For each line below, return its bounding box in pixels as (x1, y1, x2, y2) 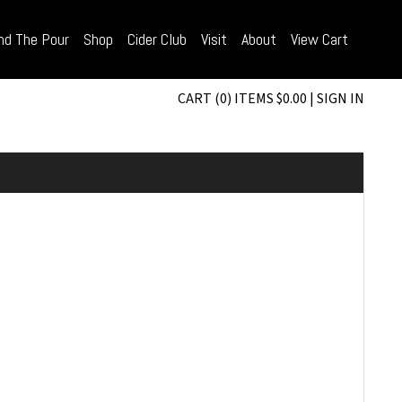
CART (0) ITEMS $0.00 (178, 88, 307, 109)
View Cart (291, 29, 348, 50)
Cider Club (127, 29, 187, 50)
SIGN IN (317, 88, 364, 109)
